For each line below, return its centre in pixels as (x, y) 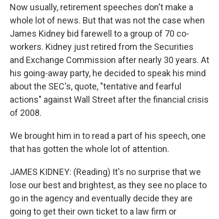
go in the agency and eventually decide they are (101, 198)
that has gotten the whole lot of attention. (89, 149)
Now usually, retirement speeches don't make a (101, 7)
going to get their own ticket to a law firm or (93, 211)
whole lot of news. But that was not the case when (107, 20)
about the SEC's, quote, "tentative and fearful (96, 86)
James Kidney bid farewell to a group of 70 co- (99, 33)
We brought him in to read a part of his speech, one (108, 136)
